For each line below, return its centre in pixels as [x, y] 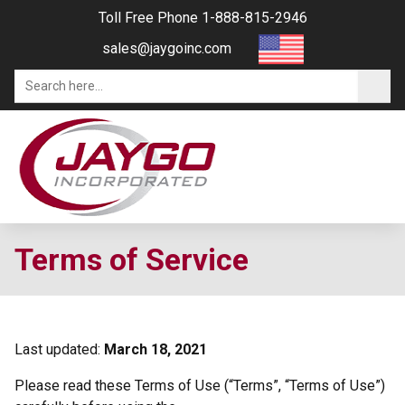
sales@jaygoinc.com [166, 49]
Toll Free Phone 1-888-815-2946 [202, 18]
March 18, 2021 [155, 349]
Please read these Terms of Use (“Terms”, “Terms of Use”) [200, 385]
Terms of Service [132, 259]
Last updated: [59, 349]
